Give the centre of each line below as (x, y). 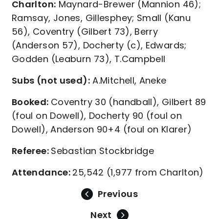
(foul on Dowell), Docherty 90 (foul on (97, 116)
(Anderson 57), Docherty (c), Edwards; (99, 45)
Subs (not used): (51, 80)
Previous (118, 194)
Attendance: (42, 172)
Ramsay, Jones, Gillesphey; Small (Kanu (101, 18)
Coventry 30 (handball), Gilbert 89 (128, 102)
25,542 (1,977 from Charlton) (138, 172)
